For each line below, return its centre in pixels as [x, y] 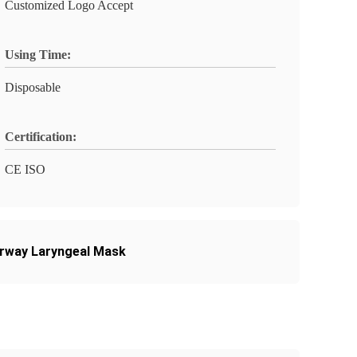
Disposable [33, 87]
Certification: [41, 137]
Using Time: [38, 55]
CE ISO [25, 169]
